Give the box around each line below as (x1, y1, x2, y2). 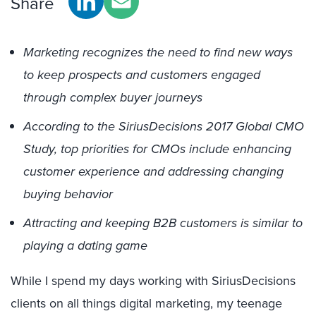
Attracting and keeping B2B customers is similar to (23, 214, 303, 232)
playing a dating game (23, 236, 151, 255)
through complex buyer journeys (23, 88, 202, 107)
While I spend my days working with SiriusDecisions (11, 272, 296, 290)
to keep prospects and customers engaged (23, 66, 260, 84)
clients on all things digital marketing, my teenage (11, 294, 282, 312)
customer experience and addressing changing (23, 162, 284, 181)
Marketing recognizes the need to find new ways (23, 43, 293, 61)
